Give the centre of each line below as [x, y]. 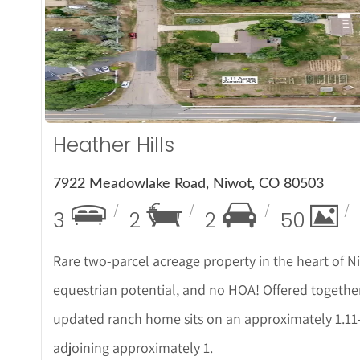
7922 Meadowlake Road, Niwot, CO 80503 [188, 184]
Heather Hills [114, 145]
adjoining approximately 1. [133, 348]
